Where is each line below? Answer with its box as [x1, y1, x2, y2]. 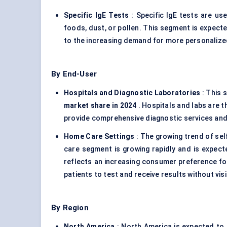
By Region [51, 203, 89, 213]
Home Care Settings [64, 132, 135, 141]
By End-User [51, 69, 97, 79]
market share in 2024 [64, 101, 137, 110]
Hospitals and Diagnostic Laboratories [64, 89, 201, 97]
